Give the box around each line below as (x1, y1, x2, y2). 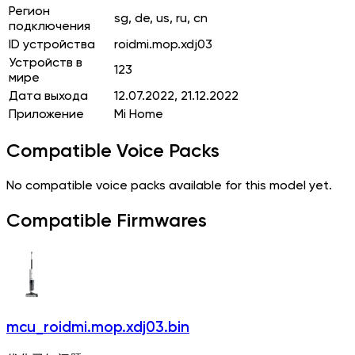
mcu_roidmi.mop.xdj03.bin (6, 320, 189, 335)
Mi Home (114, 108, 163, 121)
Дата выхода (9, 90, 88, 103)
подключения (9, 20, 90, 33)
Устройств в (9, 56, 82, 70)
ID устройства (9, 38, 95, 52)
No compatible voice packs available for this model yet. (6, 180, 332, 193)
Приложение (9, 108, 84, 121)
